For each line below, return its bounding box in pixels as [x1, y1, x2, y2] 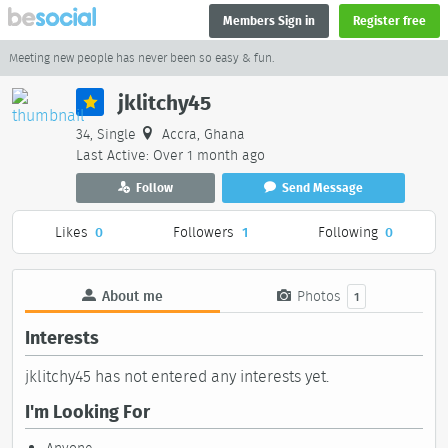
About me [98, 285, 164, 306]
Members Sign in [223, 12, 315, 29]
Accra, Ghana [157, 124, 245, 144]
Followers [173, 221, 235, 242]
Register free [353, 12, 426, 29]
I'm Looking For [25, 398, 150, 425]
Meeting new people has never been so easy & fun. [9, 49, 274, 66]
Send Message [281, 179, 363, 196]
